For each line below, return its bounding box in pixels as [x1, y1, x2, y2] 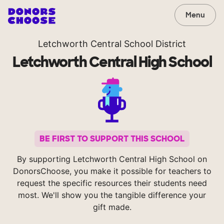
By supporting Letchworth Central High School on [17, 154, 207, 164]
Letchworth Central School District [38, 38, 186, 49]
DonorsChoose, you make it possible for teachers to [12, 166, 211, 176]
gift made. [92, 202, 131, 212]
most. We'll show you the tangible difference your [18, 190, 206, 200]
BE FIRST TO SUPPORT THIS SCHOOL [39, 133, 184, 144]
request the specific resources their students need [17, 178, 207, 188]
